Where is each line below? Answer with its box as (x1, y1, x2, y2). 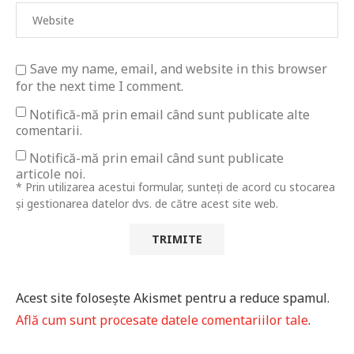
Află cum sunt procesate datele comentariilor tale (16, 311, 308, 330)
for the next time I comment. (16, 77, 183, 96)
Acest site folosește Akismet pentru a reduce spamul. (16, 289, 330, 307)
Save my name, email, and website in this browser (30, 60, 327, 78)
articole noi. (16, 165, 85, 183)
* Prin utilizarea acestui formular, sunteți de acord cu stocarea (16, 179, 335, 195)
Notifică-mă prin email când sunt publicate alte (29, 106, 310, 124)
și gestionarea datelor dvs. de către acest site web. (16, 196, 278, 212)
